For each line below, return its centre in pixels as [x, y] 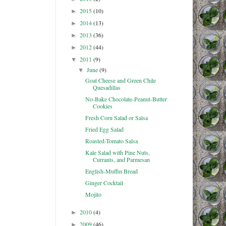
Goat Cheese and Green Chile [121, 80]
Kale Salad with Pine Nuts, [118, 153]
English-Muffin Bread [112, 171]
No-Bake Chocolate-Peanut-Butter [126, 99]
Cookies [103, 106]
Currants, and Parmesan [122, 160]
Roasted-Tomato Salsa [112, 141]
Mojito [94, 194]
